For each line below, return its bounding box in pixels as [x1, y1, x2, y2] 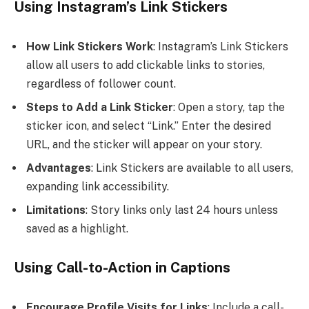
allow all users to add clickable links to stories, [26, 58, 265, 72]
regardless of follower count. [26, 77, 176, 90]
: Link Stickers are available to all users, [91, 161, 293, 175]
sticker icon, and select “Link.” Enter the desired [26, 119, 271, 132]
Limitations [26, 203, 86, 217]
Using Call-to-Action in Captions [14, 259, 230, 277]
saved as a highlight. [26, 221, 128, 235]
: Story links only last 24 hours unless [86, 203, 278, 217]
